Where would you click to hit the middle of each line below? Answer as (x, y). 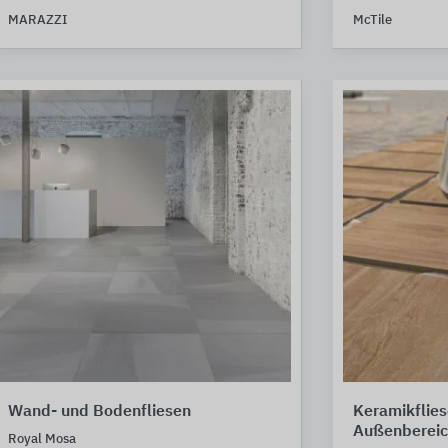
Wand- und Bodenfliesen (99, 412)
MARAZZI (37, 20)
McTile (372, 20)
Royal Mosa (42, 439)
